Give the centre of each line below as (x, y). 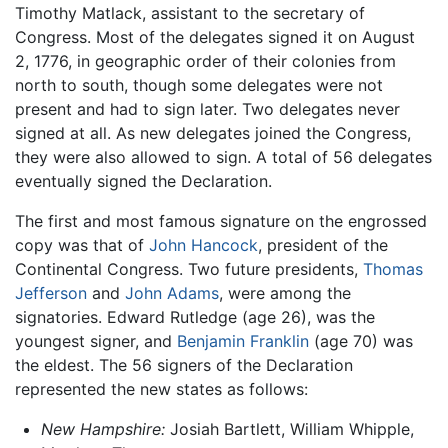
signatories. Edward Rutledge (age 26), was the (195, 316)
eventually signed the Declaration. (143, 180)
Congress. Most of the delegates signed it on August (215, 36)
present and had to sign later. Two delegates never (207, 108)
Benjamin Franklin (243, 340)
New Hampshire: (102, 428)
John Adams (172, 292)
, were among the (285, 292)
